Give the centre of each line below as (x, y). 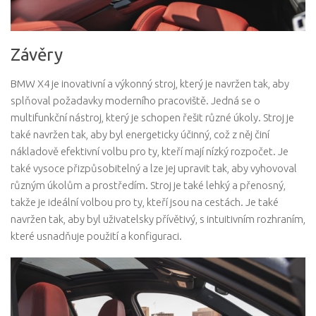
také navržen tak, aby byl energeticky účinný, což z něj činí (140, 135)
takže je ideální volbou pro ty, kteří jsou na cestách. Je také (145, 202)
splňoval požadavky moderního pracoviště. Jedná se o (135, 101)
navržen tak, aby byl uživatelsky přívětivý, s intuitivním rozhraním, (158, 219)
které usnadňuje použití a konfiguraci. (96, 236)
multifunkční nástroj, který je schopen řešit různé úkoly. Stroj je (152, 118)
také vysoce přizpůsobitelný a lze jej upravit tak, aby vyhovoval (154, 169)
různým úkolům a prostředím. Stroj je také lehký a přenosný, (148, 186)
